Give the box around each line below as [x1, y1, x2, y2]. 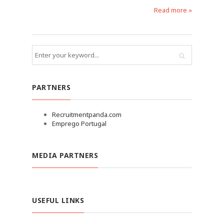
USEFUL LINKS [32, 195, 84, 205]
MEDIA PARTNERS [32, 150, 98, 160]
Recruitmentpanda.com [52, 110, 121, 119]
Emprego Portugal [52, 119, 106, 128]
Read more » [154, 5, 192, 14]
